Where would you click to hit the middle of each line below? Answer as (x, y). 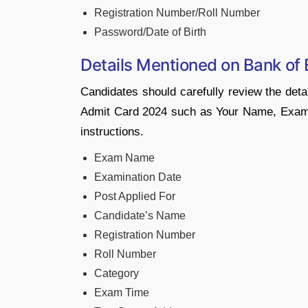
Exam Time (122, 292)
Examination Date (138, 177)
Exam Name (124, 157)
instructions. (112, 131)
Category (117, 273)
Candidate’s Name (140, 215)
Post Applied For (135, 196)
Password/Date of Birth (150, 32)
